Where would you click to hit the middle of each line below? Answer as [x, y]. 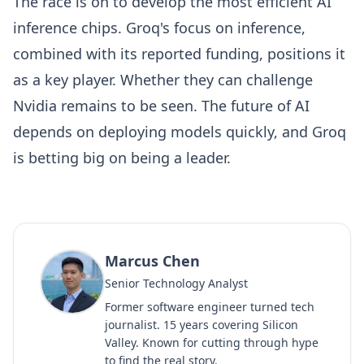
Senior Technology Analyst [176, 283]
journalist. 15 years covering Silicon [201, 325]
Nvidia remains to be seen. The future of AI [161, 106]
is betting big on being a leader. [122, 158]
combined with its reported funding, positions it [179, 54]
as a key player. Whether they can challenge [163, 80]
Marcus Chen [152, 261]
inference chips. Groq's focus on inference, [159, 28]
